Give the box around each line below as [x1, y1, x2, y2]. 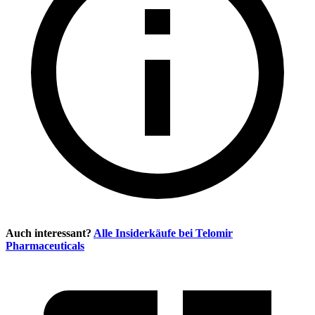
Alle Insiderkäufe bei [94, 226, 195, 239]
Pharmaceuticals [6, 239, 84, 252]
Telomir [195, 226, 233, 239]
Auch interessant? [6, 226, 91, 239]
